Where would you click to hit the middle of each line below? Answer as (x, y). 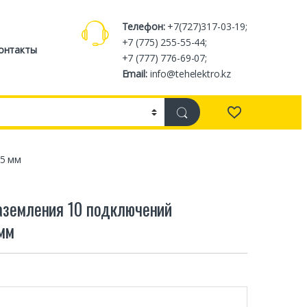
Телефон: (143, 26)
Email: (134, 73)
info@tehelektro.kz (189, 73)
